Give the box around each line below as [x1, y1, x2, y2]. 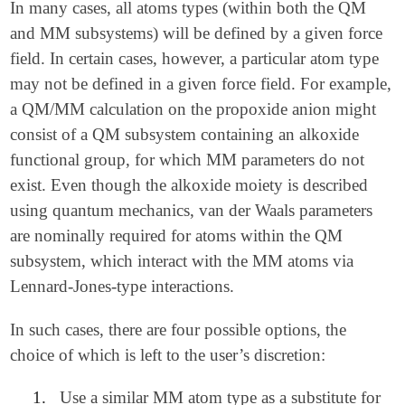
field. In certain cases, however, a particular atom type [10, 49, 380, 69]
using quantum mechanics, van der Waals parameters [10, 201, 373, 221]
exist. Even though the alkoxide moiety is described [10, 175, 369, 195]
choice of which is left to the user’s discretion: [10, 344, 326, 364]
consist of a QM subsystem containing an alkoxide [10, 125, 360, 145]
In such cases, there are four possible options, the [10, 319, 347, 339]
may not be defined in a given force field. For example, [10, 74, 392, 94]
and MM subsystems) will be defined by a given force [10, 24, 383, 43]
